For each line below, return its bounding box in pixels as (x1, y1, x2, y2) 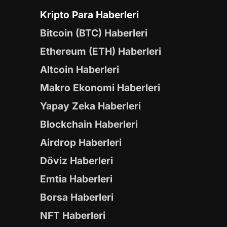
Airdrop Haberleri (40, 136, 122, 149)
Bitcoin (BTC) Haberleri (40, 27, 147, 40)
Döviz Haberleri (40, 155, 113, 167)
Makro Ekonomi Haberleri (40, 82, 160, 94)
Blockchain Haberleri (40, 118, 138, 131)
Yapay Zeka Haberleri (40, 100, 141, 112)
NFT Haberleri (40, 209, 105, 222)
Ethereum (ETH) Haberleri (40, 45, 161, 58)
